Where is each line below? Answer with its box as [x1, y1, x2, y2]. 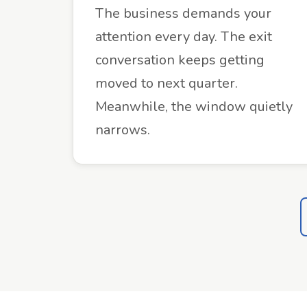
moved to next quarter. [95, 74, 238, 93]
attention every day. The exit [95, 27, 272, 46]
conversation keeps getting [95, 51, 265, 69]
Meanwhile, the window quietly [95, 97, 293, 116]
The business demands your [95, 4, 271, 23]
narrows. [95, 121, 150, 139]
